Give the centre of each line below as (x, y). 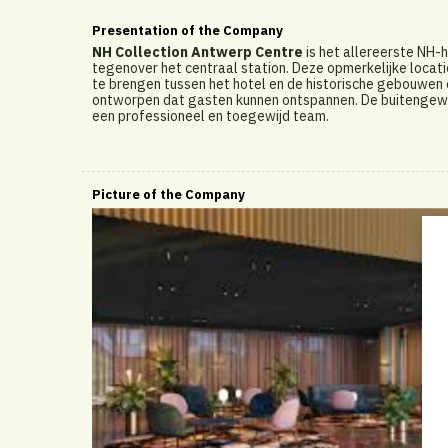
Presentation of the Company (187, 30)
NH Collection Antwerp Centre (197, 52)
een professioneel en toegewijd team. (210, 116)
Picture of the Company (168, 194)
